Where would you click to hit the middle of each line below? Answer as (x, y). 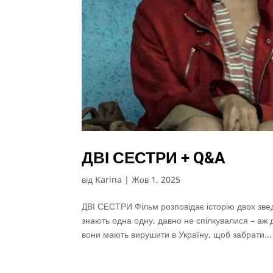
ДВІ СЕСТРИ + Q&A (154, 158)
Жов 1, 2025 (156, 180)
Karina (109, 180)
